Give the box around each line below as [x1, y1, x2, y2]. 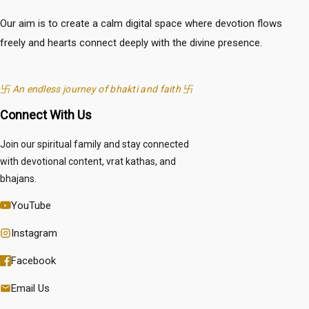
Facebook [11, 254, 56, 267]
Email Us [11, 281, 50, 295]
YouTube [11, 199, 51, 212]
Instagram [11, 226, 57, 239]
